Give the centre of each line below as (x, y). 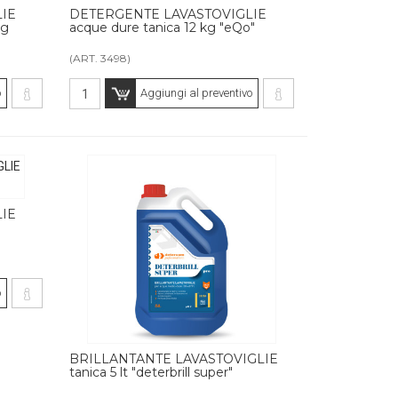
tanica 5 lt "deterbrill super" (151, 372)
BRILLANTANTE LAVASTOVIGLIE (174, 358)
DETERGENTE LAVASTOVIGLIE (168, 15)
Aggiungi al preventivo (196, 93)
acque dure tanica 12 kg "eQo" (163, 28)
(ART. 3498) (100, 59)
